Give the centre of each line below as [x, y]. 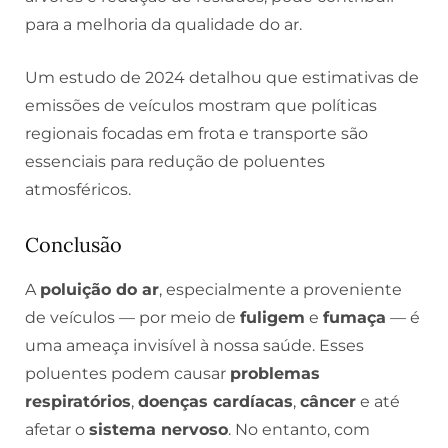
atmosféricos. [78, 190]
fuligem [272, 317]
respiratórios [78, 401]
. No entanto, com [299, 429]
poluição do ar [99, 289]
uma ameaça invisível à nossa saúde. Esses [194, 345]
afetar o [57, 429]
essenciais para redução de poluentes [175, 162]
